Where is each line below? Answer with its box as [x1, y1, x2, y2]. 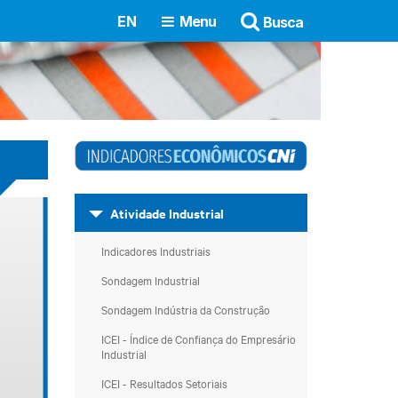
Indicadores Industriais [100, 243, 211, 259]
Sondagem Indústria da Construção [100, 301, 270, 317]
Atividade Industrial [109, 203, 224, 222]
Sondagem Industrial [100, 272, 200, 288]
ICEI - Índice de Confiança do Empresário [100, 330, 296, 346]
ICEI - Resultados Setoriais [100, 375, 227, 391]
